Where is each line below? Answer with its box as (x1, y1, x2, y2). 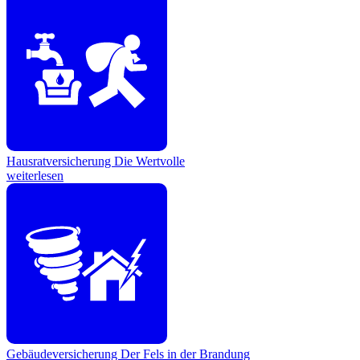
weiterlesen (6, 169, 63, 183)
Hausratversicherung (6, 154, 114, 169)
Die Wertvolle (114, 154, 185, 169)
